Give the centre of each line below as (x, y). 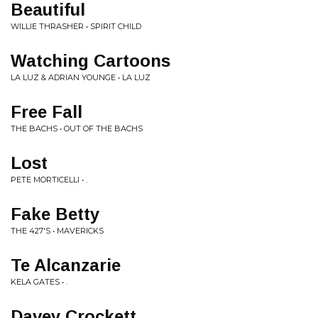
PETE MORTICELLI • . (49, 180)
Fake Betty (55, 214)
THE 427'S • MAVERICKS (57, 231)
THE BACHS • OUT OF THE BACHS (77, 128)
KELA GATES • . (39, 282)
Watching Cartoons (91, 61)
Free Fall (46, 112)
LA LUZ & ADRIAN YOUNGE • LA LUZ (81, 77)
